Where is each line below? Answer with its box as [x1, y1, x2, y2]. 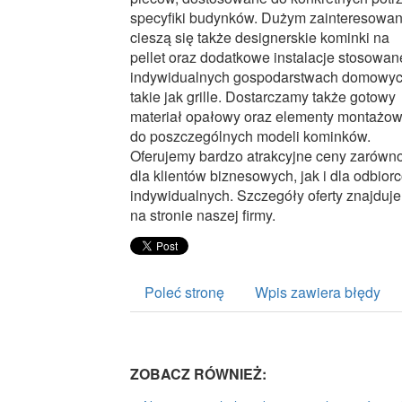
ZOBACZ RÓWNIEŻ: [130, 363, 267, 384]
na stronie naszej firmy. [130, 205, 275, 225]
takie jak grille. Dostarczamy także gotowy [130, 86, 396, 107]
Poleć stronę [144, 281, 224, 302]
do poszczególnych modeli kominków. [130, 126, 371, 146]
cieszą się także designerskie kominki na [130, 27, 389, 48]
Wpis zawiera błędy [255, 281, 380, 302]
